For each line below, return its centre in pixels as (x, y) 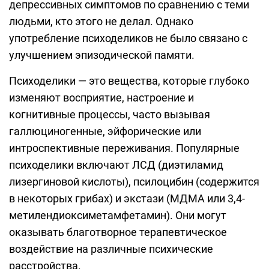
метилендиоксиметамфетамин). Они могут (118, 216)
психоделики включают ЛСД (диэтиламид (116, 165)
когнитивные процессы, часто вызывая (110, 115)
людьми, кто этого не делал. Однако (101, 22)
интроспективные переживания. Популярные (124, 148)
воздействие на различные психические (111, 249)
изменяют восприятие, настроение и (101, 98)
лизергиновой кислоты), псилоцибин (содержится (134, 182)
